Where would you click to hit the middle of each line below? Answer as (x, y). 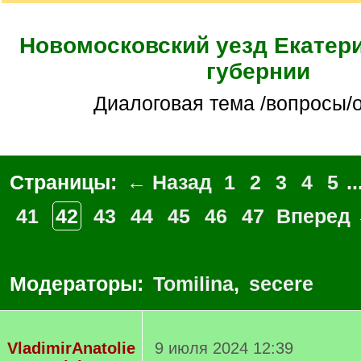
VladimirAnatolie (71, 348)
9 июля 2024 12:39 (224, 348)
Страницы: (66, 182)
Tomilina (193, 284)
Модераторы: (79, 284)
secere (281, 284)
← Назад (169, 182)
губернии (258, 71)
